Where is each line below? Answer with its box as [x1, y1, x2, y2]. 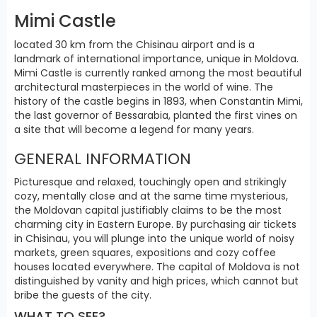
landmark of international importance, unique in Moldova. [14, 52, 299, 67]
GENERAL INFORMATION [14, 148, 191, 171]
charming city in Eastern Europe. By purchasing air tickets [14, 217, 296, 232]
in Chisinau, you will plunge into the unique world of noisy [14, 231, 294, 246]
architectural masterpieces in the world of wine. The [14, 80, 273, 95]
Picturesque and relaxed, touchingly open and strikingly [14, 175, 287, 190]
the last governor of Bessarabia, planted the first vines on [14, 108, 297, 123]
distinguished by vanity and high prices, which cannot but [14, 274, 299, 289]
